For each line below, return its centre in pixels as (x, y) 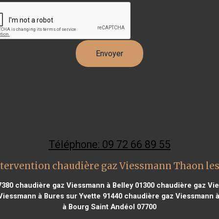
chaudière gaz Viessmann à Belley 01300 (84, 185)
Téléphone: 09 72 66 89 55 (109, 144)
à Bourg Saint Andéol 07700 (109, 207)
